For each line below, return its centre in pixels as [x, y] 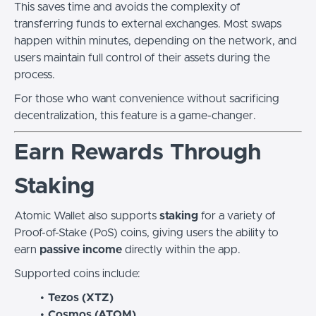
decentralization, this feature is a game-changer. [135, 116]
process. [35, 75]
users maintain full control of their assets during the [142, 58]
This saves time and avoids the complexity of [127, 7]
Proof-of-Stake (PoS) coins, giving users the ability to [146, 233]
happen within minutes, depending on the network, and [156, 41]
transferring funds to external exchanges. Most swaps [148, 24]
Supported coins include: [77, 274]
